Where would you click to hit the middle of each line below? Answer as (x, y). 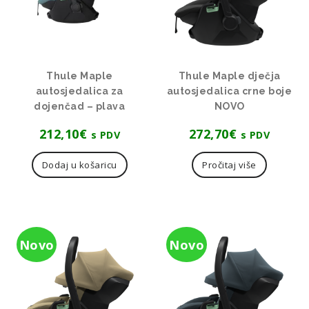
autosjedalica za (79, 91)
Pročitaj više (229, 165)
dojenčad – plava (80, 107)
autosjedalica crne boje (229, 91)
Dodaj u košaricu (79, 165)
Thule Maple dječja (229, 76)
